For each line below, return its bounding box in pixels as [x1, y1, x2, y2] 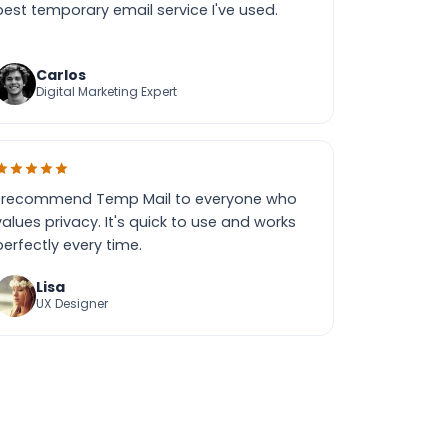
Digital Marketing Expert [35, 83, 177, 100]
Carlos [35, 65, 86, 85]
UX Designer [35, 295, 108, 312]
